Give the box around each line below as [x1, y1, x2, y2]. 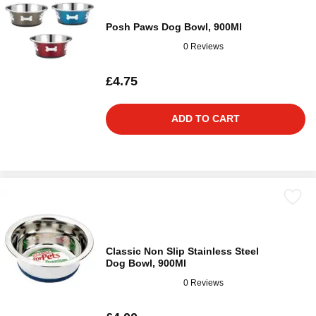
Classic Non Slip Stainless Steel [106, 245, 259, 257]
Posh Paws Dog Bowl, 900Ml [106, 21, 242, 33]
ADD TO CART [171, 113, 240, 125]
